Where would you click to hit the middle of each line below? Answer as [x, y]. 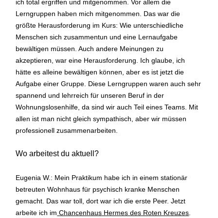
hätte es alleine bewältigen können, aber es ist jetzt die [100, 72]
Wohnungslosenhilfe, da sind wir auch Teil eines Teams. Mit [107, 107]
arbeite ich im [36, 212]
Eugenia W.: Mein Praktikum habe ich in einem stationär [102, 177]
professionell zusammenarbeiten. [67, 130]
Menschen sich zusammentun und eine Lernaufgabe [97, 37]
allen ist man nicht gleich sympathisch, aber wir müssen [101, 118]
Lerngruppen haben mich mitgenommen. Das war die [98, 13]
